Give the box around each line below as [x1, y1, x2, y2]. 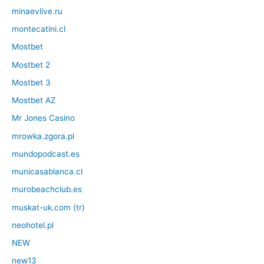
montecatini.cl [12, 24, 65, 34]
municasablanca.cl [12, 167, 82, 177]
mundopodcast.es [12, 148, 80, 159]
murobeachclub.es [12, 184, 82, 194]
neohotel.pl [12, 220, 54, 230]
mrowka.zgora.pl [12, 131, 74, 141]
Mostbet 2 [12, 60, 50, 70]
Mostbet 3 [12, 77, 51, 87]
